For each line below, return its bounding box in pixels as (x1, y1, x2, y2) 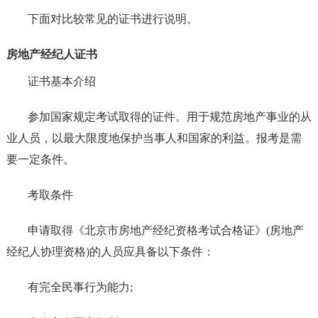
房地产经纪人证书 (6, 48, 97, 61)
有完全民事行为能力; (27, 281, 133, 294)
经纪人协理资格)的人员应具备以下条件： (6, 246, 214, 258)
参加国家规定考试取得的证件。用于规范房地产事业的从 (27, 111, 312, 124)
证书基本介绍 (27, 75, 96, 88)
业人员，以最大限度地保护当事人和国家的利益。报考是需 (6, 132, 302, 145)
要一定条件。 (6, 153, 75, 166)
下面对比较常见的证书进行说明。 (27, 13, 198, 26)
